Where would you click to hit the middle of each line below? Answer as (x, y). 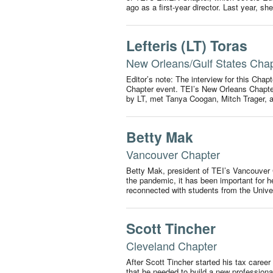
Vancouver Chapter (173, 154)
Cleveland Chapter (172, 246)
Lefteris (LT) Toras (187, 46)
